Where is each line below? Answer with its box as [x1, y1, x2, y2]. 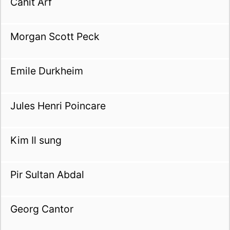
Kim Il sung [10, 133, 62, 146]
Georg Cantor [10, 203, 73, 216]
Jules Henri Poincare [10, 99, 106, 112]
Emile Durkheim [10, 65, 83, 78]
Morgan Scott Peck [10, 30, 100, 43]
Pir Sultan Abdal [10, 168, 84, 181]
